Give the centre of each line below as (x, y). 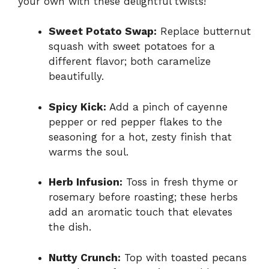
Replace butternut (204, 32)
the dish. (70, 227)
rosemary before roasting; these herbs (143, 197)
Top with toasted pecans (184, 257)
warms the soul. (89, 152)
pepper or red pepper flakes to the (135, 122)
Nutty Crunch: (85, 257)
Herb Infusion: (86, 182)
